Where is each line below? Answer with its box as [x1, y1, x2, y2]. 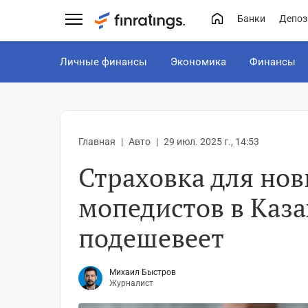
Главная [78, 136, 115, 147]
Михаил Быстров [109, 267, 176, 277]
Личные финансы [60, 56, 147, 68]
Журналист [109, 278, 153, 288]
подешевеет [78, 221, 224, 255]
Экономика [170, 56, 226, 68]
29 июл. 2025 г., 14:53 [164, 136, 259, 147]
